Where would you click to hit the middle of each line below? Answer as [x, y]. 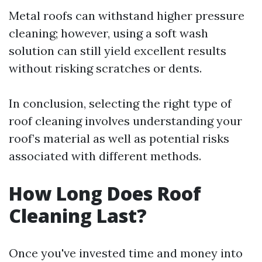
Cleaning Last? [78, 216]
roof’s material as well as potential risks [119, 138]
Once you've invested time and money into [126, 253]
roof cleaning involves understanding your [125, 121]
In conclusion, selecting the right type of [120, 103]
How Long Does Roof [105, 193]
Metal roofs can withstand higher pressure [127, 15]
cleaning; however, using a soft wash [108, 33]
